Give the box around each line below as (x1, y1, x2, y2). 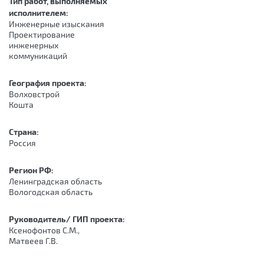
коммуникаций (9, 51, 67, 61)
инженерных (9, 40, 58, 50)
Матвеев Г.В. (9, 236, 58, 246)
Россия (9, 138, 36, 148)
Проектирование (9, 29, 75, 39)
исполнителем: (9, 8, 70, 18)
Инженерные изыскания (9, 19, 104, 29)
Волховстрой (9, 89, 60, 99)
